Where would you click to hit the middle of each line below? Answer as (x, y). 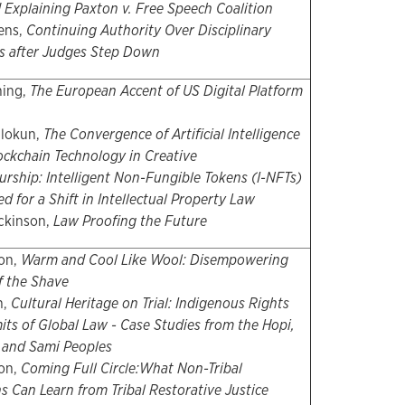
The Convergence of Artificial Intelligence (171, 135)
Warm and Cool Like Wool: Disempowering (154, 260)
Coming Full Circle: (80, 369)
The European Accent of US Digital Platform (166, 91)
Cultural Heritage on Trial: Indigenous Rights (148, 304)
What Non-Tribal (190, 369)
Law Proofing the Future (130, 221)
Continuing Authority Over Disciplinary (148, 31)
